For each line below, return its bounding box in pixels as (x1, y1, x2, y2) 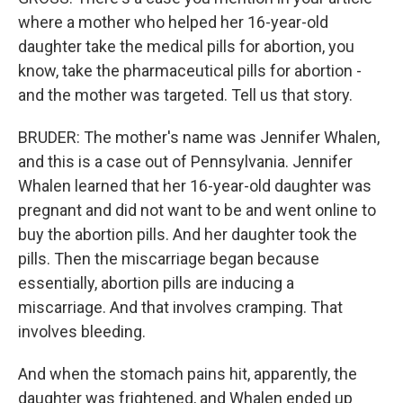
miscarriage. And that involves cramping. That (18, 298, 343, 317)
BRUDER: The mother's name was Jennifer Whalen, (18, 128, 380, 147)
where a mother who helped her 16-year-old (18, 13, 328, 31)
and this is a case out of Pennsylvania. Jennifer (18, 152, 353, 171)
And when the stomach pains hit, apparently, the (18, 364, 357, 383)
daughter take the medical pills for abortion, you (18, 37, 354, 56)
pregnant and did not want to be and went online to (18, 201, 376, 219)
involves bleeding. (18, 322, 146, 341)
